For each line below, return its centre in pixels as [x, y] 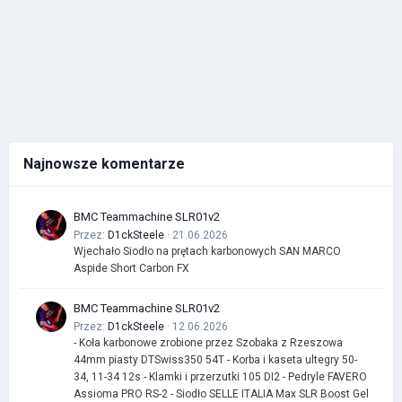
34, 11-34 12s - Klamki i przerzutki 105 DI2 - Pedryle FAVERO [220, 376]
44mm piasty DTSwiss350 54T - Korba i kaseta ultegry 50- [215, 359]
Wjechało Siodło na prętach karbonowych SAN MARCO [207, 251]
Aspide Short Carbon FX [131, 268]
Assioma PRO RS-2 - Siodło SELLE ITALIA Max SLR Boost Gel [221, 393]
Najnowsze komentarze [104, 163]
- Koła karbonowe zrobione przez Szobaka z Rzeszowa [208, 342]
